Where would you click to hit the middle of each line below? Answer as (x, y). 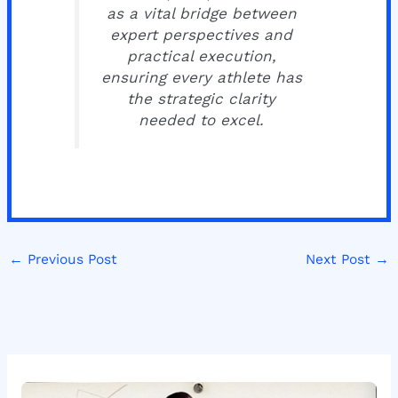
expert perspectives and (201, 34)
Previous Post (71, 259)
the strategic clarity (201, 98)
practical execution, (201, 56)
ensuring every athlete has (201, 77)
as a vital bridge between (201, 13)
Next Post (340, 259)
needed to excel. (201, 119)
